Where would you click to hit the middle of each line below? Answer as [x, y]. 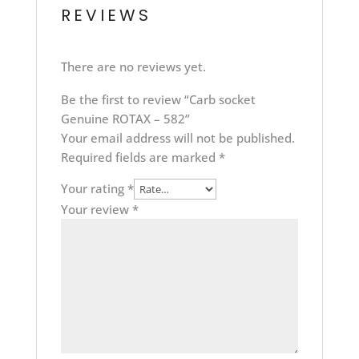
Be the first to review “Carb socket [158, 100]
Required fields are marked [139, 157]
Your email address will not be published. [177, 138]
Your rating [94, 189]
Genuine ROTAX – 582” [125, 119]
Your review [96, 210]
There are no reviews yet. [133, 67]
